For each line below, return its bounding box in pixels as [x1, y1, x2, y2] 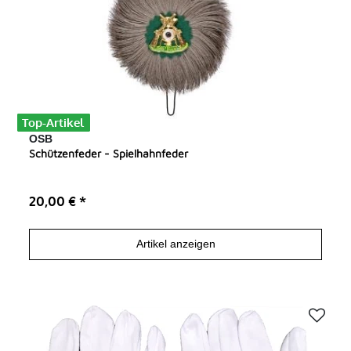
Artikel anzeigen [136, 237, 215, 251]
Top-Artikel [21, 114, 84, 130]
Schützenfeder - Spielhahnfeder [29, 146, 189, 160]
